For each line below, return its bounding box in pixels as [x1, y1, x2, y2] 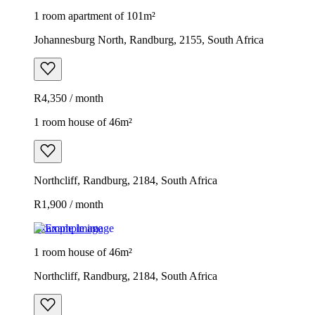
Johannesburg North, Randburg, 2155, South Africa [34, 33, 264, 46]
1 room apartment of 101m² [34, 9, 155, 22]
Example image [34, 221, 103, 234]
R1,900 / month [34, 198, 103, 210]
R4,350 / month [34, 91, 103, 104]
